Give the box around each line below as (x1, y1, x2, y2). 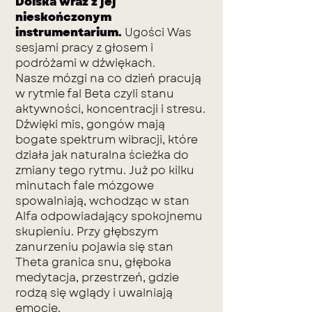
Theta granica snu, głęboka (15, 254, 171, 270)
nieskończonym (15, 9, 111, 25)
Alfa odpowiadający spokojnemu (15, 208, 203, 224)
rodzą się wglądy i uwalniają (15, 285, 173, 301)
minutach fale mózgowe (15, 178, 154, 194)
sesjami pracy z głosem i (15, 40, 153, 56)
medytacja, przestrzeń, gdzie (15, 270, 179, 286)
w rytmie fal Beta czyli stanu (15, 86, 174, 102)
